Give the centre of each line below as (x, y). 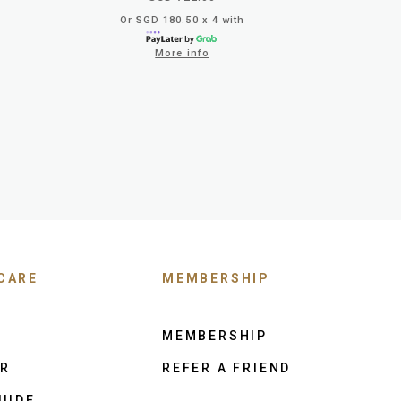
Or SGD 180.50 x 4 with (182, 20)
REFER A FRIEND (227, 367)
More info (182, 53)
